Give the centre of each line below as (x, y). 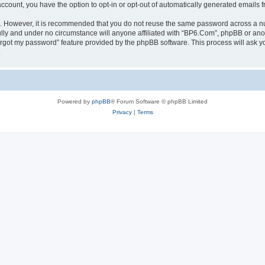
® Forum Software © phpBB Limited (159, 101)
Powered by (75, 101)
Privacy (122, 112)
